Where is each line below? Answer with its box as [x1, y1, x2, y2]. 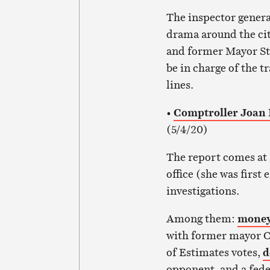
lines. [166, 77, 193, 93]
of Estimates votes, [166, 245, 263, 260]
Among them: [166, 211, 237, 227]
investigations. [166, 183, 239, 199]
